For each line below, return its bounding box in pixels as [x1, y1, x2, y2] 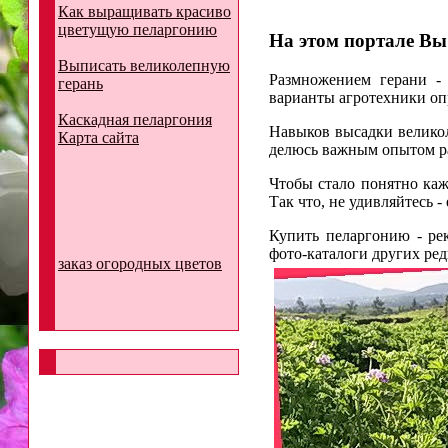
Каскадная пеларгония [58, 111, 212, 128]
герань [58, 75, 103, 92]
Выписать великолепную [58, 57, 230, 74]
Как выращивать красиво [58, 3, 231, 20]
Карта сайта [58, 129, 139, 146]
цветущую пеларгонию [58, 21, 217, 38]
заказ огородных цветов [58, 255, 222, 272]
